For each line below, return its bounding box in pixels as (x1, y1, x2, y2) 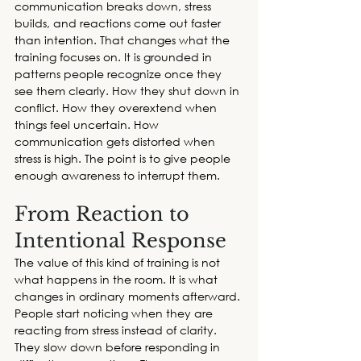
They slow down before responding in (15, 339, 223, 355)
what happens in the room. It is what (15, 272, 221, 288)
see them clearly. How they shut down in (15, 83, 243, 99)
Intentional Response (15, 229, 232, 253)
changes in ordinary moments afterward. (15, 288, 243, 305)
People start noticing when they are (15, 305, 216, 322)
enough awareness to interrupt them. (15, 168, 226, 184)
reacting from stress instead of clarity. (15, 322, 220, 338)
